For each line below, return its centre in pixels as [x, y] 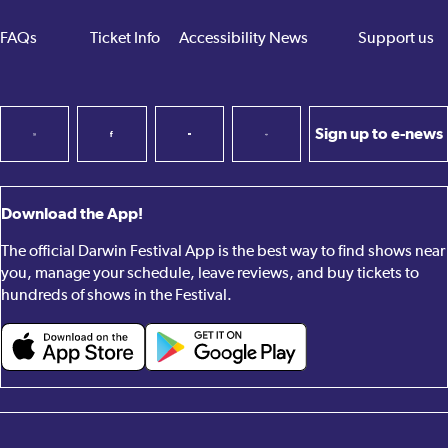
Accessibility [223, 39]
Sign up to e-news [378, 134]
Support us [396, 39]
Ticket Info [124, 39]
